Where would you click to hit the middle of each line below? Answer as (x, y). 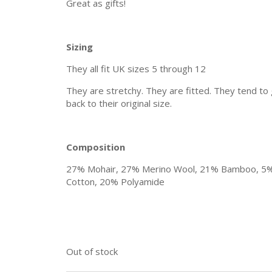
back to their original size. (119, 104)
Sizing (79, 47)
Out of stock (92, 252)
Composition (95, 147)
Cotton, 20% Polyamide (115, 182)
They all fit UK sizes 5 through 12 (136, 69)
